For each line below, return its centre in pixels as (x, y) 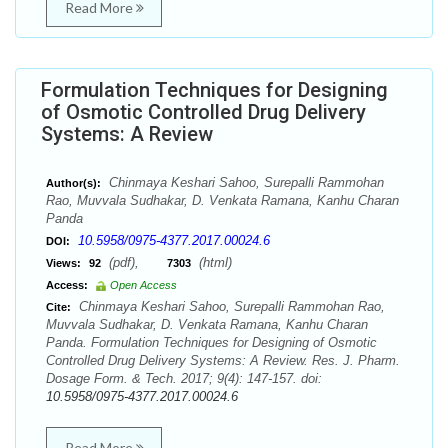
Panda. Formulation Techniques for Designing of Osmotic (211, 342)
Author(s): (73, 183)
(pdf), (136, 262)
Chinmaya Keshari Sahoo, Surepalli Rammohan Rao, (230, 306)
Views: (63, 263)
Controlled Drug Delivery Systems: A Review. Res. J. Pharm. (223, 360)
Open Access (143, 285)
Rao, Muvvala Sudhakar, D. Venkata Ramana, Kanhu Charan (222, 200)
